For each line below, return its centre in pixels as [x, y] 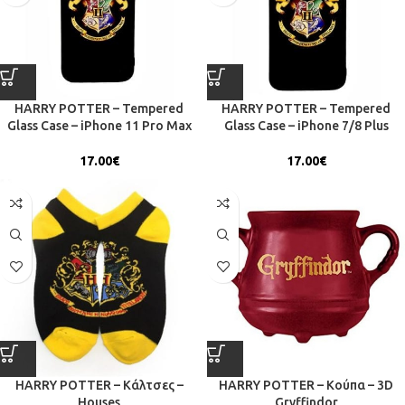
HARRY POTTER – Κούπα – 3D [306, 385]
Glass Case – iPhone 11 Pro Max [99, 125]
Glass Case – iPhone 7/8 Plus [306, 125]
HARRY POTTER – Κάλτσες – [99, 385]
